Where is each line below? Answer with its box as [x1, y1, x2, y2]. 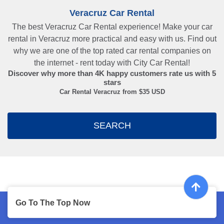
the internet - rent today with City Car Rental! [34, 58, 190, 67]
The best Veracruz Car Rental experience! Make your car [11, 22, 212, 31]
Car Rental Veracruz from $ [59, 88, 142, 96]
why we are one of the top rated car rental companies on [13, 46, 211, 55]
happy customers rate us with [104, 69, 212, 78]
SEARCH [93, 120, 131, 131]
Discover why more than [8, 69, 95, 78]
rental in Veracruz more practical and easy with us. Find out [7, 34, 216, 43]
